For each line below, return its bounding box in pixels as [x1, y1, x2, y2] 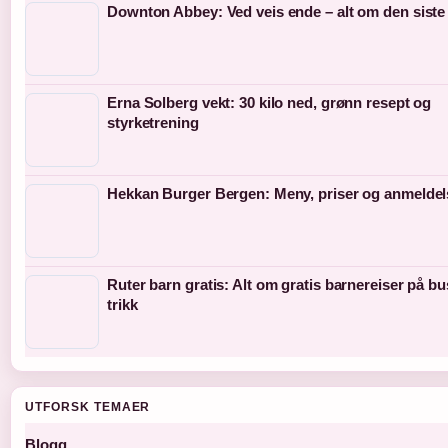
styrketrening [107, 114, 199, 132]
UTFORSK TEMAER [25, 400, 151, 415]
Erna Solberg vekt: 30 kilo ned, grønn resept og [107, 94, 432, 112]
